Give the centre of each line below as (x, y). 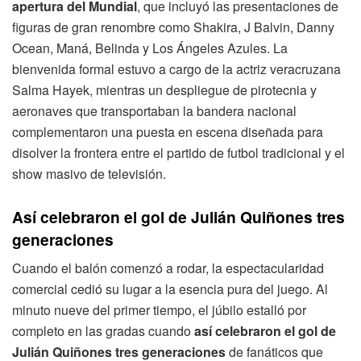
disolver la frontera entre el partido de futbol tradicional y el (178, 153)
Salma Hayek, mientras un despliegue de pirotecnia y (164, 90)
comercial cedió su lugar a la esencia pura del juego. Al (170, 289)
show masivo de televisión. (89, 174)
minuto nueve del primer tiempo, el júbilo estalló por (159, 310)
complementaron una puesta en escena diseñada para (168, 132)
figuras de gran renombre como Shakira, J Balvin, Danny (173, 27)
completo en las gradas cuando (103, 331)
